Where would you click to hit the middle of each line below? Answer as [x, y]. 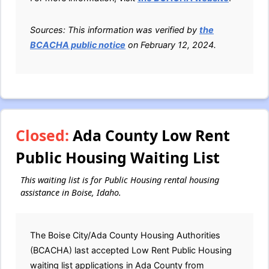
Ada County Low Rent [150, 135]
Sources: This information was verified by [115, 30]
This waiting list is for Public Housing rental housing [120, 180]
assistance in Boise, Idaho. [71, 193]
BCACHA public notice [78, 45]
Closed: [42, 135]
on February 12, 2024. [171, 45]
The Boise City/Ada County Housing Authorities [125, 235]
